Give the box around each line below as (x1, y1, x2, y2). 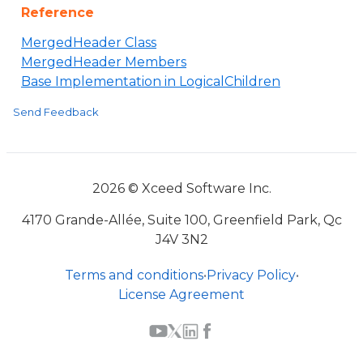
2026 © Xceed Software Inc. (92, 181, 271, 196)
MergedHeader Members (21, 54, 186, 70)
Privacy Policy (206, 267, 296, 283)
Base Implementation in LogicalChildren (21, 74, 280, 89)
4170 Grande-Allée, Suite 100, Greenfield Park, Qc (21, 212, 342, 228)
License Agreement (118, 287, 245, 302)
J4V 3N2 (155, 232, 208, 247)
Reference (21, 5, 94, 20)
